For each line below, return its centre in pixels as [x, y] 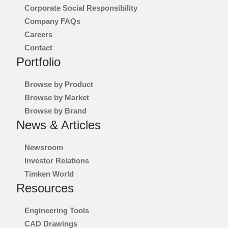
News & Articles [59, 125]
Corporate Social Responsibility [81, 8]
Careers [38, 34]
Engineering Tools [57, 210]
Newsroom [44, 147]
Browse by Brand [55, 110]
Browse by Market [57, 97]
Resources [45, 188]
